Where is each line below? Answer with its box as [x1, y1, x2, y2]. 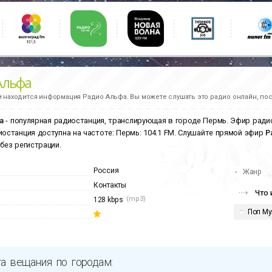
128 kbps [93, 195, 123, 205]
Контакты [93, 181, 126, 190]
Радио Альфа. [83, 93, 129, 101]
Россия [93, 166, 119, 175]
